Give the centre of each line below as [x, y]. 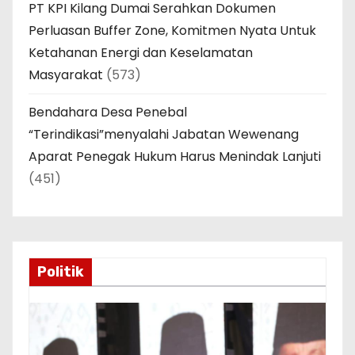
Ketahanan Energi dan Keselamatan [141, 53]
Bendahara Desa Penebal [108, 113]
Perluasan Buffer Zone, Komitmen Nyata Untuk [172, 31]
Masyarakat [66, 75]
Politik [61, 272]
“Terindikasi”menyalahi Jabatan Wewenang [164, 135]
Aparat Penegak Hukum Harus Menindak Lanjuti [175, 157]
